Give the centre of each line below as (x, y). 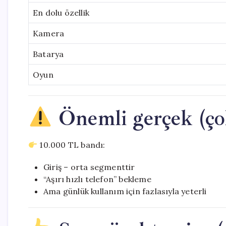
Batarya (48, 54)
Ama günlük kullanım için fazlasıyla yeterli (125, 191)
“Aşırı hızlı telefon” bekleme (97, 179)
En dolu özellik (61, 13)
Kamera (49, 33)
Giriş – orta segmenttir (89, 167)
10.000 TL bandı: (71, 145)
